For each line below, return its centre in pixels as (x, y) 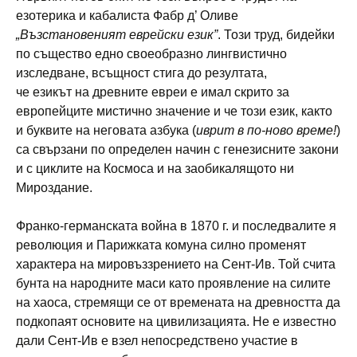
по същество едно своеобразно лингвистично (151, 53)
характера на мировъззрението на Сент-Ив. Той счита (176, 264)
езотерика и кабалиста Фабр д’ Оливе (127, 15)
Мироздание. (54, 187)
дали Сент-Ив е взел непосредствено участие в (157, 340)
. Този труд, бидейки (276, 34)
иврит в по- (231, 130)
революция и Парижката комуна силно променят (161, 245)
